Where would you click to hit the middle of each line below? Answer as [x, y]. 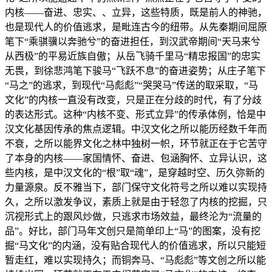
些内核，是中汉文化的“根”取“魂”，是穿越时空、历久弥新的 [135, 173]
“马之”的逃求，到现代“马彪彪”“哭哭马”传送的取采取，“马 [131, 86]
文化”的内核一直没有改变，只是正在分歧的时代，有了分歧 [133, 100]
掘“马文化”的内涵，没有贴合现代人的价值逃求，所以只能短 [135, 246]
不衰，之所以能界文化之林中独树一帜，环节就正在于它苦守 [136, 144]
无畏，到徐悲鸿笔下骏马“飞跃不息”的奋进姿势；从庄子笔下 [135, 71]
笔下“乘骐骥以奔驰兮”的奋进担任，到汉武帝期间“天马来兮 [133, 42]
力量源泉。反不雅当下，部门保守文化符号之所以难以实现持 [136, 188]
